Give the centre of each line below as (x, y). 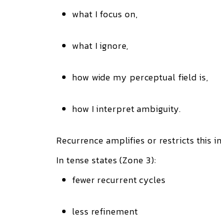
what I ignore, (100, 46)
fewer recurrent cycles (119, 180)
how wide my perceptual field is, (140, 77)
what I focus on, (105, 14)
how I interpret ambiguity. (127, 109)
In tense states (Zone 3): (106, 160)
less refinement (105, 211)
